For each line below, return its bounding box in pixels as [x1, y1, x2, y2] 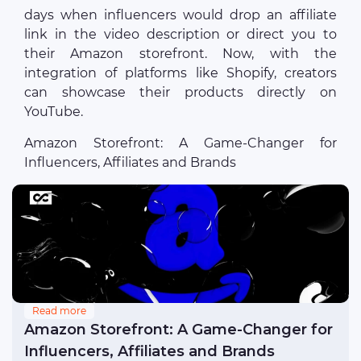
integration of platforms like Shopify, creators [24, 65, 337, 81]
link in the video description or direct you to [24, 27, 337, 43]
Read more [32, 305, 86, 317]
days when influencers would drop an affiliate [24, 7, 337, 23]
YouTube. [24, 104, 83, 120]
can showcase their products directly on [24, 85, 337, 101]
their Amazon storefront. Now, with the [24, 46, 337, 62]
